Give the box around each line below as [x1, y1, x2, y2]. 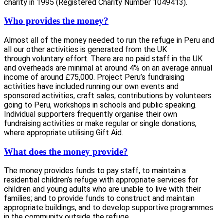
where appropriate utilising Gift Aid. [4, 128, 123, 138]
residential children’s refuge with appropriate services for [4, 175, 198, 185]
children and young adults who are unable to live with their [4, 184, 201, 194]
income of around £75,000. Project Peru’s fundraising [4, 73, 184, 82]
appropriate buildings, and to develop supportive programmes [4, 203, 213, 213]
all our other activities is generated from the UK [4, 45, 167, 54]
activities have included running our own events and [4, 82, 179, 91]
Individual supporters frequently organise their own [4, 109, 177, 119]
